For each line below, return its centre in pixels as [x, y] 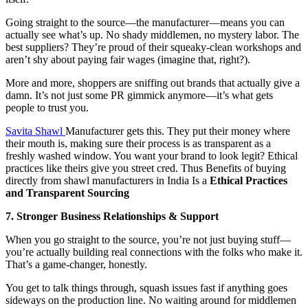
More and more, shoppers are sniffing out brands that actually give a [153, 83]
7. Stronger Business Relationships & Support [112, 217]
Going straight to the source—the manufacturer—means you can [145, 23]
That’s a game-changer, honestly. [76, 265]
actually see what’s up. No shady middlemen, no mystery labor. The [152, 35]
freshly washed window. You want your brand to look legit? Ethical [152, 156]
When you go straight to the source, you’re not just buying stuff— [148, 240]
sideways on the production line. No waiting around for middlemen [151, 300]
